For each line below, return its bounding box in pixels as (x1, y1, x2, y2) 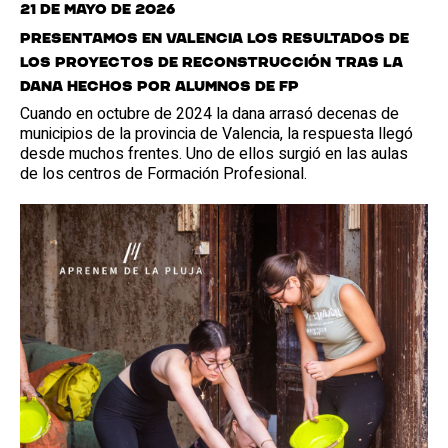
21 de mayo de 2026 (20, 3, 175, 18)
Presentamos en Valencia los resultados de (20, 32, 409, 47)
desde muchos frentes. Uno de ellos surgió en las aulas (20, 142, 408, 167)
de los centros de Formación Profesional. (20, 162, 307, 187)
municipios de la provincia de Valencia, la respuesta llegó (20, 122, 413, 147)
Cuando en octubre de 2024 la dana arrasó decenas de (20, 102, 399, 127)
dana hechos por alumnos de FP (20, 80, 299, 95)
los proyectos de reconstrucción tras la (20, 56, 403, 71)
